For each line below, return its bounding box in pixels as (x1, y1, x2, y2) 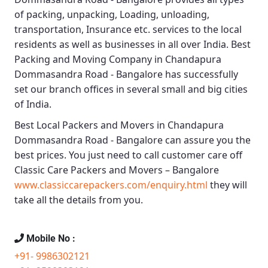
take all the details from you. (14, 193, 143, 207)
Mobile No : (24, 233, 75, 245)
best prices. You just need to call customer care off (14, 148, 242, 162)
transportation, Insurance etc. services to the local (14, 23, 242, 36)
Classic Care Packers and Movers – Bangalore (14, 163, 219, 177)
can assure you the (163, 133, 251, 147)
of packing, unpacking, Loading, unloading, (14, 8, 212, 22)
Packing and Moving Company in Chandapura (14, 53, 221, 66)
